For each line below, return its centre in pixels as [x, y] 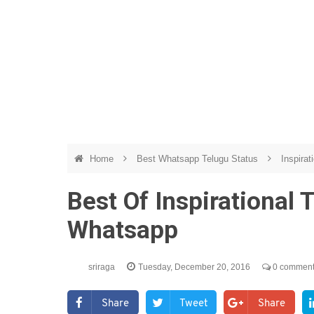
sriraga [103, 267]
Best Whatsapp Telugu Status [199, 159]
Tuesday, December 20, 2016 [195, 267]
